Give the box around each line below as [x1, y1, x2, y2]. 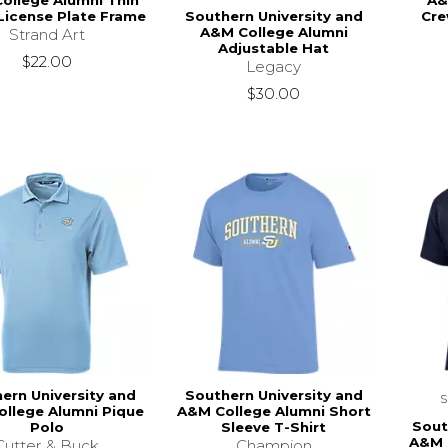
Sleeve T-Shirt [221, 418, 327, 435]
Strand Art [8, 25, 85, 45]
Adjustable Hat [218, 39, 330, 56]
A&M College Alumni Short [176, 402, 371, 419]
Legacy [246, 56, 302, 76]
